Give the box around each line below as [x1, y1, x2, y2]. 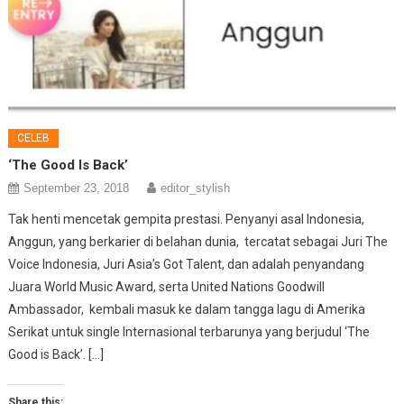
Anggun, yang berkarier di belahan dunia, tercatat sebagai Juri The [8, 234, 389, 250]
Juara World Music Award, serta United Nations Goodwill [8, 280, 326, 295]
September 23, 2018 [23, 181, 130, 196]
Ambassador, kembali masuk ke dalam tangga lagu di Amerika [8, 302, 366, 317]
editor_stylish [161, 181, 231, 196]
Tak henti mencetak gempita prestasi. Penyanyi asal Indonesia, [8, 212, 365, 227]
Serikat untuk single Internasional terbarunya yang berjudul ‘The [8, 325, 371, 340]
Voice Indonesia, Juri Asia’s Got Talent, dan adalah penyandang [8, 257, 365, 272]
